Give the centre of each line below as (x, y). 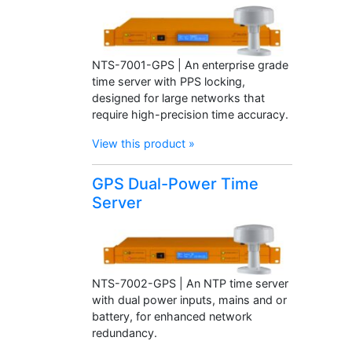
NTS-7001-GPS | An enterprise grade (190, 64)
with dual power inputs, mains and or (189, 299)
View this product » (143, 143)
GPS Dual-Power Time (175, 183)
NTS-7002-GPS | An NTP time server (190, 283)
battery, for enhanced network (172, 316)
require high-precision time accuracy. (190, 114)
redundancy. (125, 332)
